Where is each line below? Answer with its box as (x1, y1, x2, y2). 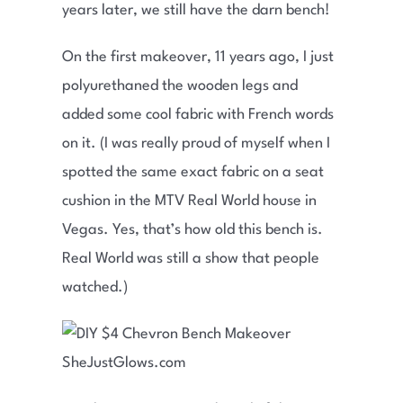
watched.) (61, 280, 128, 296)
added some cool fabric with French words (61, 107, 334, 123)
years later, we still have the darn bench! (61, 3, 330, 19)
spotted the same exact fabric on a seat (61, 165, 324, 181)
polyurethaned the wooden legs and (61, 78, 298, 94)
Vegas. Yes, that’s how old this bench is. (61, 222, 323, 238)
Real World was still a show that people (61, 251, 319, 267)
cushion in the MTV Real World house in (61, 193, 317, 210)
